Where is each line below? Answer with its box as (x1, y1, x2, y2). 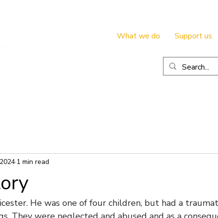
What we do (117, 31, 160, 41)
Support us (175, 31, 212, 41)
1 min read (17, 157, 49, 166)
